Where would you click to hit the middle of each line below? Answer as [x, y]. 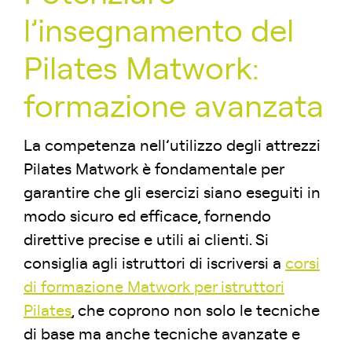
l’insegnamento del [159, 33]
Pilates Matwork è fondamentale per [154, 170]
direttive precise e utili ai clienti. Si [146, 241]
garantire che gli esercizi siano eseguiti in [172, 194]
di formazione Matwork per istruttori [154, 288]
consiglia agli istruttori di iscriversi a [154, 264]
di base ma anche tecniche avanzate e [162, 335]
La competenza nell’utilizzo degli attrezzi [172, 147]
